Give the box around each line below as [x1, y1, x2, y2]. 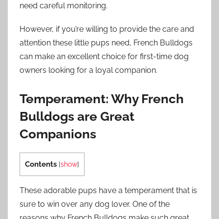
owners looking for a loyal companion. [20, 66, 157, 75]
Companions [20, 127, 96, 142]
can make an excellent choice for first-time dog [20, 52, 189, 62]
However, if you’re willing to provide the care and [20, 24, 194, 34]
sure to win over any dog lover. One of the [20, 199, 170, 209]
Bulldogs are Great [20, 109, 134, 124]
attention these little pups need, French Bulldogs [20, 38, 193, 48]
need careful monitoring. [20, 1, 108, 11]
